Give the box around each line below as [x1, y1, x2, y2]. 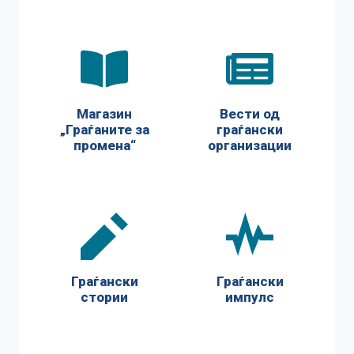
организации [208, 137, 292, 153]
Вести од [220, 105, 280, 122]
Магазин [77, 105, 132, 122]
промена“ [73, 137, 136, 153]
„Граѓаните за [59, 121, 149, 137]
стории [81, 288, 128, 305]
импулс [225, 288, 274, 305]
